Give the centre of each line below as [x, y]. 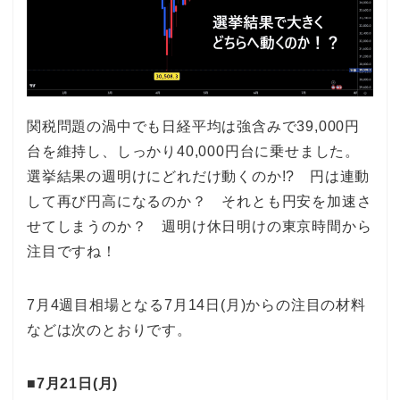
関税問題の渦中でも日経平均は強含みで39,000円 [193, 127]
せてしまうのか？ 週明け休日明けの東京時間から [200, 227]
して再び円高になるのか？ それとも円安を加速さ [200, 202]
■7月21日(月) [73, 384]
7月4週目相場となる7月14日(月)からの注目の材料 [196, 305]
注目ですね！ [72, 252]
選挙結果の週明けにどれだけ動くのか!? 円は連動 [199, 177]
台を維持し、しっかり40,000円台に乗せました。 [193, 152]
